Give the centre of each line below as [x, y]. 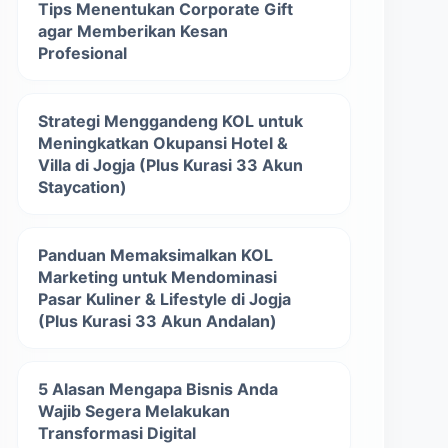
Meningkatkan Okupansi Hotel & [163, 143]
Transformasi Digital [117, 433]
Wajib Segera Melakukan [134, 411]
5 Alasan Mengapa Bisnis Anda [158, 389]
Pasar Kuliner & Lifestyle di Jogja [164, 299]
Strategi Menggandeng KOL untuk [170, 121]
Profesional [82, 53]
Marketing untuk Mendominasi [157, 277]
